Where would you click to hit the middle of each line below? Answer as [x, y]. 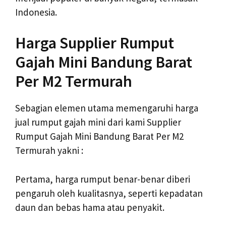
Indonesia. [36, 12]
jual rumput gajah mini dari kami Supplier [98, 122]
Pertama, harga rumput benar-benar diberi [103, 179]
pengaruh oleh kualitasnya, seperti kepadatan [109, 193]
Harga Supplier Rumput [95, 43]
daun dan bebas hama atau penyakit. [90, 207]
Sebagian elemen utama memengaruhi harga [107, 108]
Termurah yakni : [49, 151]
